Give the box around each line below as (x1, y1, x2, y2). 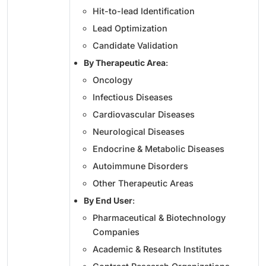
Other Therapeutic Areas (93, 178, 194, 188)
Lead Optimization (93, 23, 167, 33)
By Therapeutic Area (84, 57, 166, 68)
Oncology (93, 74, 132, 85)
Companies (93, 226, 140, 237)
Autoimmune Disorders (93, 160, 188, 171)
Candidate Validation (93, 40, 178, 50)
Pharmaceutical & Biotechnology (93, 212, 226, 223)
